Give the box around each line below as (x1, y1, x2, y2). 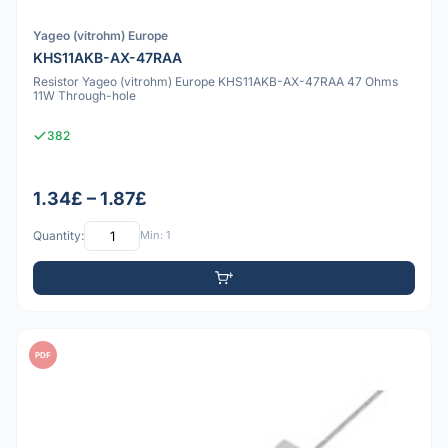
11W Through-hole (33, 88, 136, 104)
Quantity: (33, 228, 84, 244)
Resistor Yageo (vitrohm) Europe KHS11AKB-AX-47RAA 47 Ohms (33, 74, 398, 90)
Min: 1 (140, 228, 170, 243)
